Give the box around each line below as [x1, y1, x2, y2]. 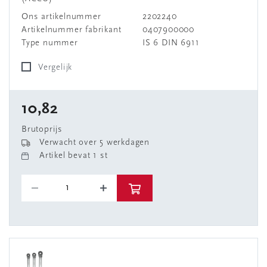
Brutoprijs [21, 125, 63, 134]
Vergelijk [43, 63, 73, 72]
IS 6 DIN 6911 [142, 39, 200, 48]
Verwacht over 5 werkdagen [39, 138, 150, 147]
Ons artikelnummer [21, 13, 101, 21]
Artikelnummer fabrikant [21, 26, 122, 35]
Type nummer [21, 39, 78, 48]
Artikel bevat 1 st [39, 151, 108, 160]
